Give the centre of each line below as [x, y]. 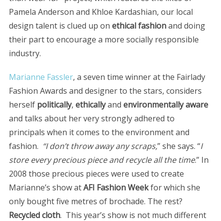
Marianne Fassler [41, 77]
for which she [174, 187]
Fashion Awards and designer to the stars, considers [105, 91]
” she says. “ [179, 146]
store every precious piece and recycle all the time [102, 160]
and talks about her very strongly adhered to [92, 118]
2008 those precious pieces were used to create [96, 174]
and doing [185, 26]
